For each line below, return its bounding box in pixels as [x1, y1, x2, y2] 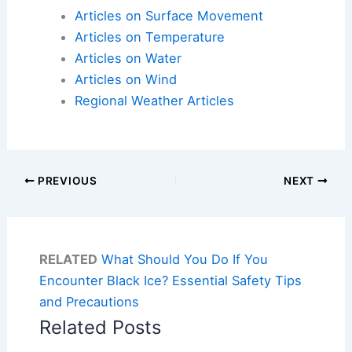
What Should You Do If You [101, 251, 268, 267]
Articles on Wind [74, 71, 177, 87]
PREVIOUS [35, 174, 97, 187]
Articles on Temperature [74, 28, 225, 45]
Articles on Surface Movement [74, 7, 263, 24]
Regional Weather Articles [74, 92, 234, 108]
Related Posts [38, 315, 161, 339]
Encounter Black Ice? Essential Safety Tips [38, 272, 302, 288]
